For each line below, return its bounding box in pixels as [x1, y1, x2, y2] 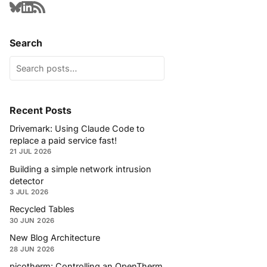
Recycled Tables [10, 204, 74, 215]
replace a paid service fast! [10, 135, 117, 145]
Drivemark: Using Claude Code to [10, 123, 145, 133]
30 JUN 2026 [10, 216, 55, 225]
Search [10, 37, 42, 49]
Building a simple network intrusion [10, 163, 151, 174]
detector [10, 175, 44, 186]
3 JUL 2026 [10, 188, 49, 197]
